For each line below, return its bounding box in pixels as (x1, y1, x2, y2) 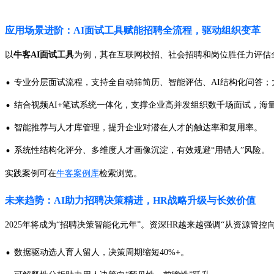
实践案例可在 (5, 169, 56, 179)
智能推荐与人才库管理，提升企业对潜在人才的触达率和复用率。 (14, 123, 262, 133)
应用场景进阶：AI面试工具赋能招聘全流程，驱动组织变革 (5, 25, 261, 36)
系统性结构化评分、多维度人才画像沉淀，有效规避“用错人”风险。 (14, 146, 270, 155)
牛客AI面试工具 (13, 50, 74, 60)
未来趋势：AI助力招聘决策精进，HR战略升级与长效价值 (5, 195, 256, 206)
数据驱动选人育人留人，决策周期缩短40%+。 (14, 248, 189, 257)
